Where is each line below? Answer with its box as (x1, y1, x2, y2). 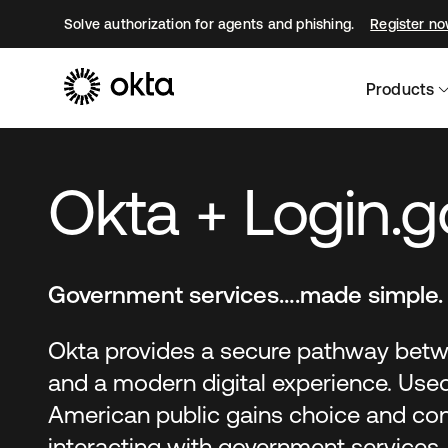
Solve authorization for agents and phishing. (64, 15, 355, 32)
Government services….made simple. (48, 281, 443, 308)
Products (365, 80, 435, 98)
